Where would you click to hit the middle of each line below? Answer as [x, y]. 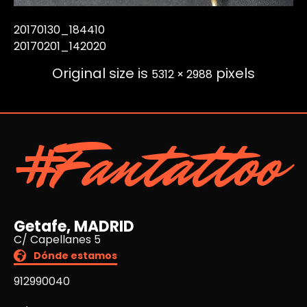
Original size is [102, 74]
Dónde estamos [75, 256]
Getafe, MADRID [74, 227]
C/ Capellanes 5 [57, 240]
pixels [234, 74]
